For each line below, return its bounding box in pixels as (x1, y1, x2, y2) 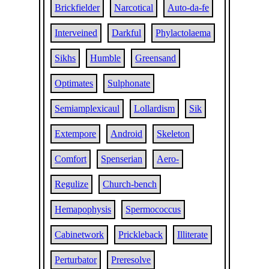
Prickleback (118, 229, 163, 240)
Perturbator (55, 255, 97, 265)
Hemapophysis (55, 204, 112, 214)
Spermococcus (125, 204, 181, 214)
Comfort (55, 154, 87, 164)
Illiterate (177, 229, 208, 240)
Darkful (112, 28, 142, 38)
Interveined (55, 28, 98, 38)
